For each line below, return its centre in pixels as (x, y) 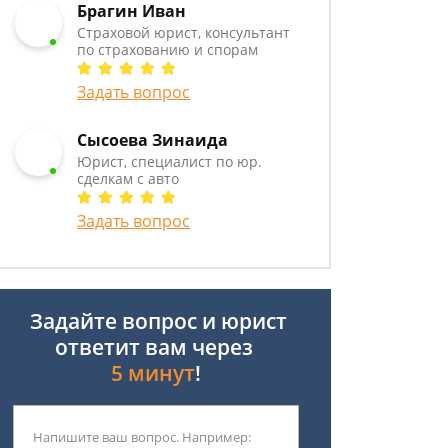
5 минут (153, 373)
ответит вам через (156, 347)
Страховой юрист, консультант (184, 32)
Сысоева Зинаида (153, 140)
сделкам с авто (128, 178)
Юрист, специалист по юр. (170, 161)
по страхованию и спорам (168, 49)
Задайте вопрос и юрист (156, 321)
